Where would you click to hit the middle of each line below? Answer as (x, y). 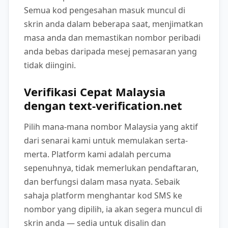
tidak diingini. (50, 65)
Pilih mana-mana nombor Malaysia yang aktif (111, 126)
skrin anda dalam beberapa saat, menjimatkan (113, 24)
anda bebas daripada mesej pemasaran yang (110, 51)
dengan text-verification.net (103, 105)
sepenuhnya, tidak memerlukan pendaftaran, (111, 168)
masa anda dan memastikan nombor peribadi (112, 37)
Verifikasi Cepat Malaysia (95, 91)
